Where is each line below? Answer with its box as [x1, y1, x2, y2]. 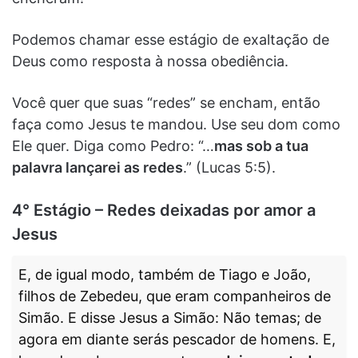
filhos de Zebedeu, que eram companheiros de [18, 287, 331, 304]
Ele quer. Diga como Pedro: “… [12, 137, 214, 154]
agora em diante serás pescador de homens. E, [18, 330, 336, 348]
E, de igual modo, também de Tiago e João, [18, 265, 311, 283]
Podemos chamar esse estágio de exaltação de [12, 30, 329, 48]
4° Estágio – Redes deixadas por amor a [12, 200, 316, 220]
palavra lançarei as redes [12, 158, 183, 176]
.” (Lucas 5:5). [183, 158, 276, 176]
